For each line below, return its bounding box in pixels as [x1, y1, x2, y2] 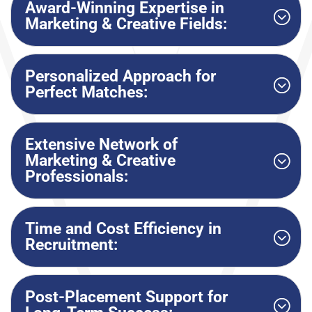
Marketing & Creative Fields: [25, 15, 227, 34]
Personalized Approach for [25, 67, 216, 86]
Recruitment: [25, 235, 118, 255]
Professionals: [25, 167, 128, 187]
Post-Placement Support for [25, 288, 228, 307]
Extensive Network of [25, 135, 178, 155]
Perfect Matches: [25, 83, 148, 102]
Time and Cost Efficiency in [25, 219, 221, 239]
